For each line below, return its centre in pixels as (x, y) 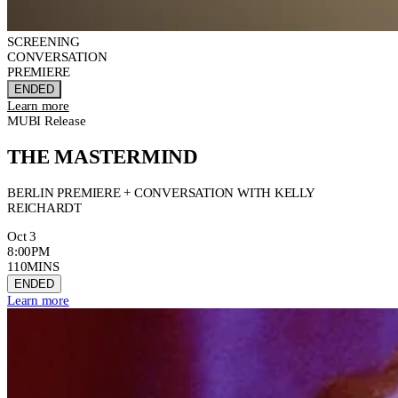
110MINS (33, 266)
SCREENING (44, 42)
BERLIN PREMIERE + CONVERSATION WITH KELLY (161, 192)
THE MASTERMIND (103, 156)
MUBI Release (47, 121)
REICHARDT (44, 207)
